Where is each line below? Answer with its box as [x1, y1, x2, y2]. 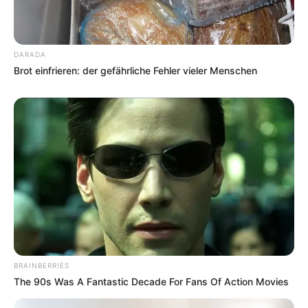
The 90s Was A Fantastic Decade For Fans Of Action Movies [14, 275, 289, 287]
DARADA [14, 49, 46, 58]
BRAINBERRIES [14, 261, 69, 269]
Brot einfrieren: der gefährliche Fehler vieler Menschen [14, 64, 257, 76]
